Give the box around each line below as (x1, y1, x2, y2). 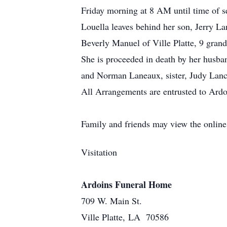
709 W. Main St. (81, 195, 142, 207)
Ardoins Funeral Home (81, 178, 172, 191)
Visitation (81, 146, 117, 158)
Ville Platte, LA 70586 (81, 211, 169, 223)
